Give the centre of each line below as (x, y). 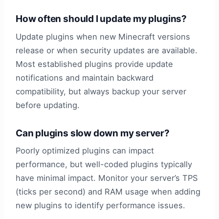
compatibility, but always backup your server (101, 91)
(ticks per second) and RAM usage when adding (108, 192)
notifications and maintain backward (85, 77)
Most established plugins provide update (94, 64)
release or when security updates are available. (107, 50)
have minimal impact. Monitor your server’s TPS (107, 178)
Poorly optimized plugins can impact (85, 151)
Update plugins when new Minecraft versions (103, 36)
